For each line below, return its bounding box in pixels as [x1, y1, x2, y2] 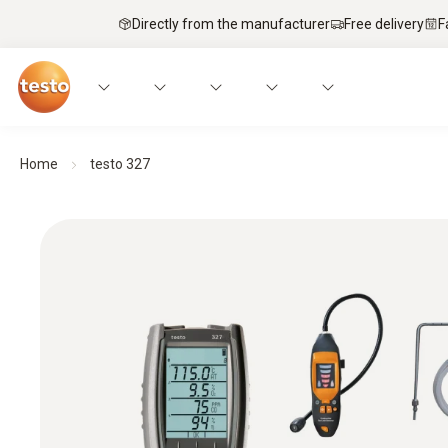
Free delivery [344, 15, 424, 32]
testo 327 [90, 156, 150, 172]
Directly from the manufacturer [132, 15, 330, 32]
